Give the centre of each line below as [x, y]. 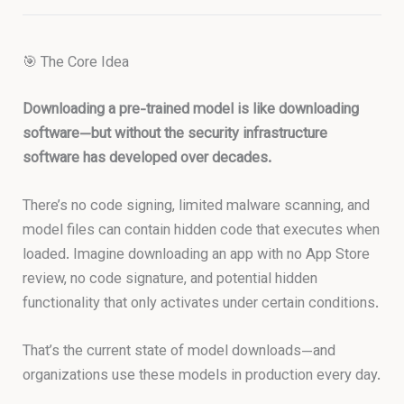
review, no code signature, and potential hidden [170, 279]
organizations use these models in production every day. [202, 376]
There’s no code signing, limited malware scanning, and [197, 206]
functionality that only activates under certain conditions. [201, 303]
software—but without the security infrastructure [175, 134]
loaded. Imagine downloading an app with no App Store [197, 255]
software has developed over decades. [147, 158]
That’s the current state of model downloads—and [179, 352]
